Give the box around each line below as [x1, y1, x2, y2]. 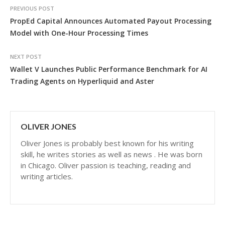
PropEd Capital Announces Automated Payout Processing [10, 16, 211, 26]
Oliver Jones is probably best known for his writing [21, 138, 194, 148]
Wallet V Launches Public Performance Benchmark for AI [10, 64, 207, 74]
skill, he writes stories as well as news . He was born [21, 149, 202, 159]
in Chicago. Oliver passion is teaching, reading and [21, 160, 191, 170]
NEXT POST [10, 53, 42, 60]
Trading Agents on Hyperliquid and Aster [10, 76, 154, 86]
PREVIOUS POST [10, 5, 54, 12]
